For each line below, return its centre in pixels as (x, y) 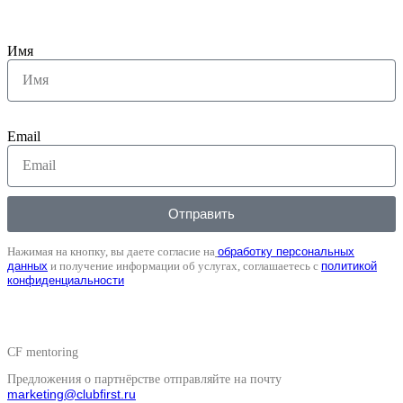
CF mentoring (43, 352)
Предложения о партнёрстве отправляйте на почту (144, 379)
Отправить (201, 214)
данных (27, 265)
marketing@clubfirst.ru (72, 394)
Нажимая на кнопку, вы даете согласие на (111, 251)
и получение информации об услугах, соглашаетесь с (184, 265)
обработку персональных (286, 251)
